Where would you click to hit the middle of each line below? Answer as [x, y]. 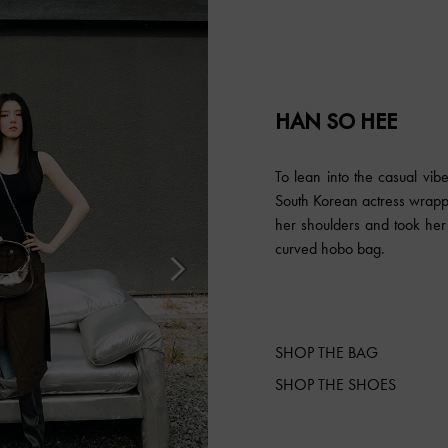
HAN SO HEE [336, 122]
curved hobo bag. [330, 249]
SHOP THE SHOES [336, 385]
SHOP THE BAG [327, 353]
